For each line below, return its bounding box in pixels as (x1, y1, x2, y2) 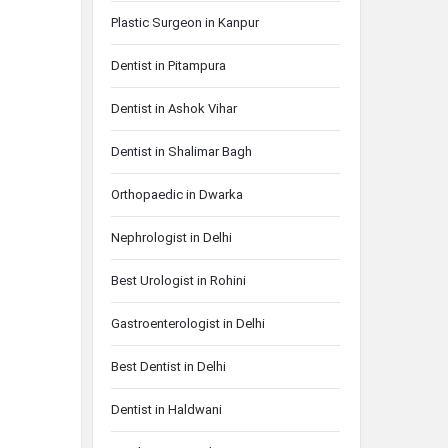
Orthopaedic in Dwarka (111, 187, 243, 202)
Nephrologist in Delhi (111, 230, 232, 245)
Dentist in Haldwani (111, 402, 222, 417)
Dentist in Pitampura (111, 58, 226, 73)
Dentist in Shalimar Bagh (111, 144, 252, 159)
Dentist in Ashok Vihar (111, 101, 237, 116)
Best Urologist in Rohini (111, 273, 246, 288)
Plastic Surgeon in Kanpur (111, 15, 259, 30)
